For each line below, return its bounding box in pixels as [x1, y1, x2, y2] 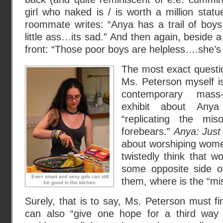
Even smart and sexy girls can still [31, 174, 109, 179]
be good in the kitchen [44, 180, 96, 185]
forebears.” [121, 126, 174, 137]
